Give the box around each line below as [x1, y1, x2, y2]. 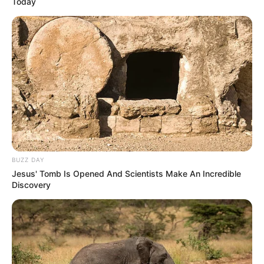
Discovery [12, 180, 51, 190]
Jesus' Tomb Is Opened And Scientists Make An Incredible [12, 169, 241, 179]
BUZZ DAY [12, 156, 44, 164]
